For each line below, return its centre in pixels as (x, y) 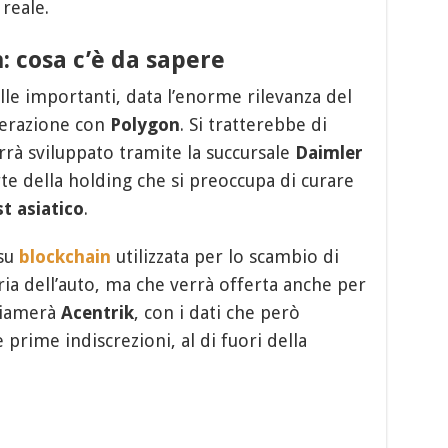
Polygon (144, 124)
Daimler (328, 152)
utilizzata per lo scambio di (224, 256)
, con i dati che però (216, 312)
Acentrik (97, 312)
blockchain (64, 256)
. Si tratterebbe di (253, 124)
